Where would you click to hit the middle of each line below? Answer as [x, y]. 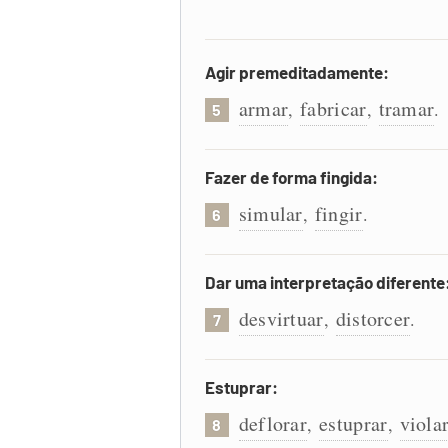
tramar [406, 108]
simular [270, 213]
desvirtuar [281, 318]
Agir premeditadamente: [296, 72]
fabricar [333, 108]
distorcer [373, 318]
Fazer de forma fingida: [291, 177]
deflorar [273, 423]
